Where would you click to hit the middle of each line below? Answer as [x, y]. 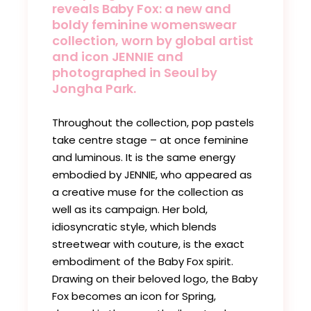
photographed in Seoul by [135, 73]
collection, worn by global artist [153, 41]
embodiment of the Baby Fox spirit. [143, 262]
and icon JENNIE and [118, 57]
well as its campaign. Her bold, [130, 210]
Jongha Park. [94, 89]
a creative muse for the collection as [148, 192]
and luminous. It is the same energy [144, 158]
